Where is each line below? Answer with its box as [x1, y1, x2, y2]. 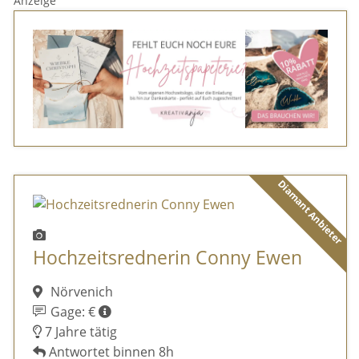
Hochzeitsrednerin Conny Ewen [32, 245, 302, 271]
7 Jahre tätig [41, 322, 117, 341]
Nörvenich [46, 282, 113, 301]
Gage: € [47, 302, 99, 321]
